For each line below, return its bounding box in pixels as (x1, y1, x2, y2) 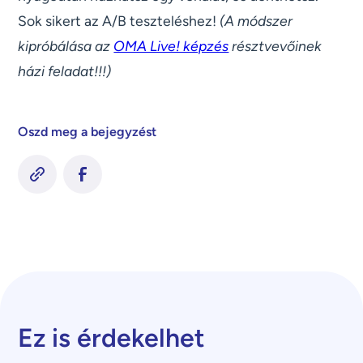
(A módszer (220, 12, 293, 30)
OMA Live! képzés (113, 37, 229, 55)
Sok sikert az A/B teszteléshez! (18, 12, 220, 30)
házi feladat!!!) (18, 62, 112, 80)
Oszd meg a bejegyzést (18, 124, 157, 140)
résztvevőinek (228, 37, 322, 55)
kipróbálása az (18, 37, 114, 55)
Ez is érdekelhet (18, 322, 206, 354)
